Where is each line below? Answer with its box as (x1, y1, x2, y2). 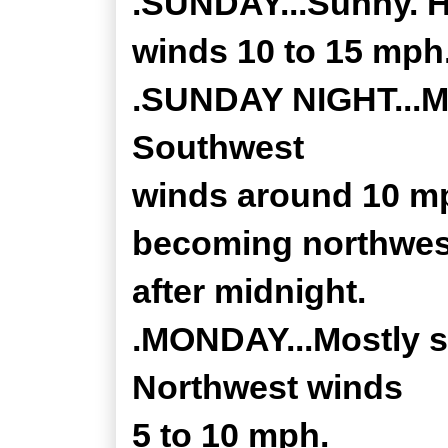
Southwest (132, 128, 304, 166)
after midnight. (132, 272, 366, 310)
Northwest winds (132, 368, 403, 406)
